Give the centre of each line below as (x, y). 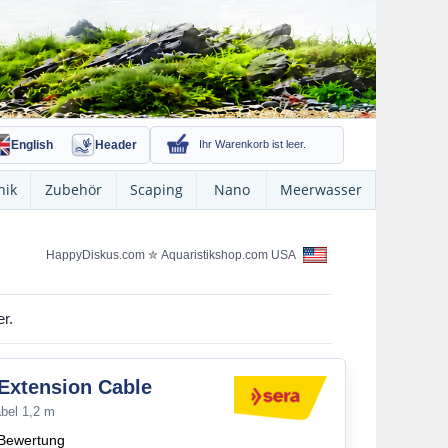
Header (116, 144)
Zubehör (73, 189)
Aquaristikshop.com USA (230, 254)
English (32, 144)
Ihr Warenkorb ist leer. (252, 144)
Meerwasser (321, 189)
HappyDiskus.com (96, 254)
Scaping (156, 189)
